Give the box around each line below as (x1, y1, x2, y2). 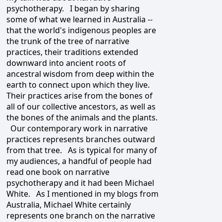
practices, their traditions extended (6, 47, 138, 58)
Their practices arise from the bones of (6, 90, 153, 102)
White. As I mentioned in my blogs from (6, 188, 159, 200)
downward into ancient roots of (6, 57, 126, 69)
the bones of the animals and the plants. (6, 112, 158, 123)
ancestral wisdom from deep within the (6, 68, 154, 80)
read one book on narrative (6, 166, 110, 178)
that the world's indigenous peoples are (6, 25, 156, 36)
